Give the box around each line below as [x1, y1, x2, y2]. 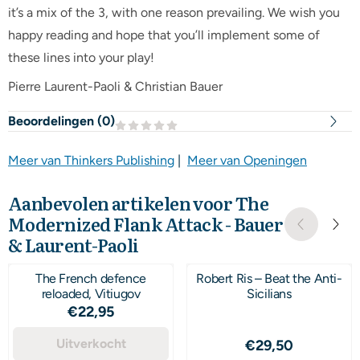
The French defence [35, 270, 146, 286]
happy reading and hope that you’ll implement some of [8, 27, 320, 43]
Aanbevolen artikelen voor [8, 190, 235, 216]
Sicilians [247, 285, 292, 301]
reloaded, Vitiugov [41, 285, 141, 301]
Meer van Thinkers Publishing [8, 153, 174, 168]
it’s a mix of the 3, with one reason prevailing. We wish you [8, 5, 340, 20]
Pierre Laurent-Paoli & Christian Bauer [8, 79, 223, 94]
